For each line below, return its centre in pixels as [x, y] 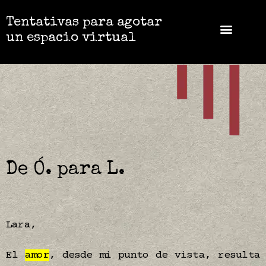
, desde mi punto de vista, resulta [154, 255]
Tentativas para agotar [84, 23]
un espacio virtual [71, 39]
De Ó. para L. [65, 170]
